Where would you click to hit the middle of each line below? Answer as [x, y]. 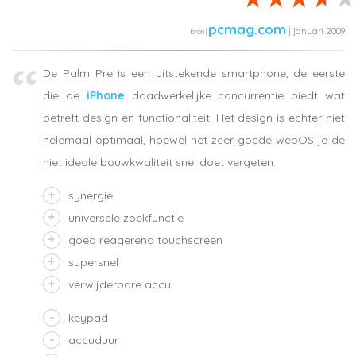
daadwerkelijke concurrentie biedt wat [235, 95]
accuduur [93, 340]
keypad [88, 317]
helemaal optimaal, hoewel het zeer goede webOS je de [194, 139]
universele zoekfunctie [126, 217]
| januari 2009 [315, 31]
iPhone [105, 95]
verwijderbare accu [120, 284]
